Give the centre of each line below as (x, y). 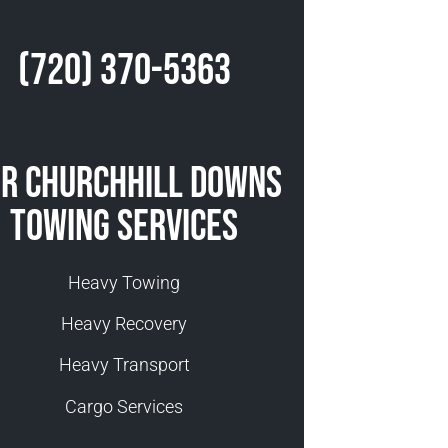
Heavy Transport (124, 365)
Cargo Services (124, 406)
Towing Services (124, 226)
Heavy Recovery (124, 324)
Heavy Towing (124, 282)
